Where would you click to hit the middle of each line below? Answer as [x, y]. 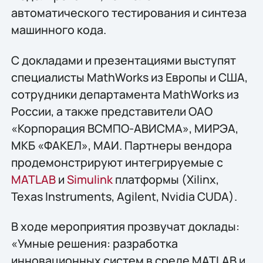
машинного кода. [58, 30]
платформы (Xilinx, [166, 179]
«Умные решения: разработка [94, 244]
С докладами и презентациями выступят [123, 60]
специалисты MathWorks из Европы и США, [129, 77]
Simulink [90, 179]
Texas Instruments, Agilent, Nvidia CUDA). [124, 196]
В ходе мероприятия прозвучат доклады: [125, 227]
